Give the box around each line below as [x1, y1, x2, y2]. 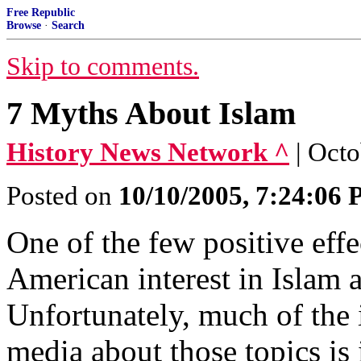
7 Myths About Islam [6, 95, 296, 131]
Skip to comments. [6, 52, 199, 81]
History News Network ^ [6, 138, 289, 167]
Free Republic [6, 6, 75, 19]
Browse [6, 19, 41, 31]
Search [52, 19, 85, 31]
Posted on [6, 181, 118, 210]
